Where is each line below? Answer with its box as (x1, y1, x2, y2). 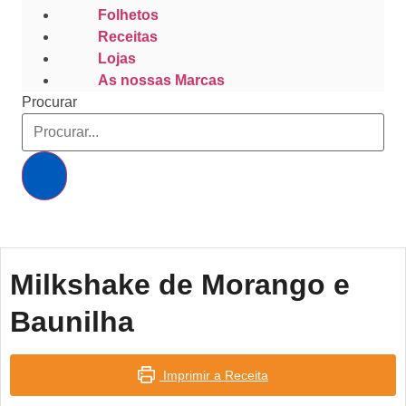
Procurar (22, 94, 77, 111)
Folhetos (98, 6, 159, 23)
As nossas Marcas (98, 72, 225, 88)
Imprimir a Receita (159, 367, 268, 382)
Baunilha (10, 304, 134, 338)
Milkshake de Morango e (10, 267, 350, 301)
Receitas (98, 28, 158, 44)
